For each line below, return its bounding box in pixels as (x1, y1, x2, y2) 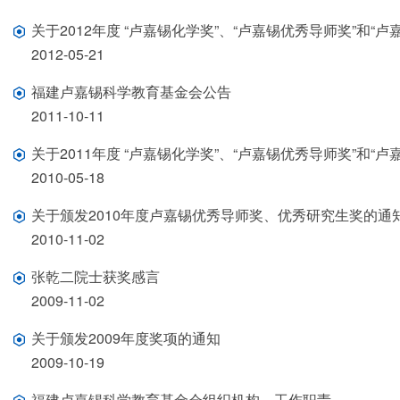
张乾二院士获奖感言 (31, 265, 160, 287)
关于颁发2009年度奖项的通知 (31, 327, 221, 348)
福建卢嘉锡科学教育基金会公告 (31, 80, 231, 102)
